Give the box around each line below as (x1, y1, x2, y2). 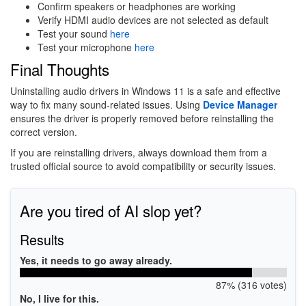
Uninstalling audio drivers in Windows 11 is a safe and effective (10, 83, 281, 98)
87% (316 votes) (215, 278, 287, 292)
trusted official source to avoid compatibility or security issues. (10, 158, 276, 173)
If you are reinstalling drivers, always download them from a (10, 145, 267, 159)
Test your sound (38, 26, 110, 40)
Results (19, 229, 64, 249)
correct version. (10, 124, 77, 139)
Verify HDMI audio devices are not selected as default (38, 12, 268, 27)
